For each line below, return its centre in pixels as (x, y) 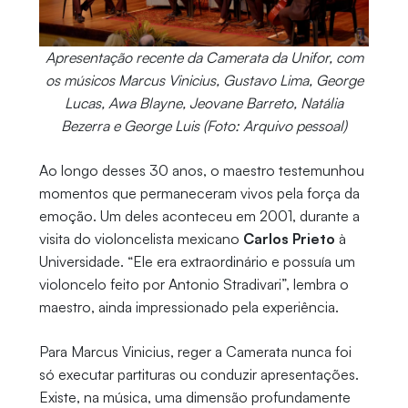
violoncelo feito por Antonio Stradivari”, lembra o (194, 284)
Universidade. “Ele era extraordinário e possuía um (197, 261)
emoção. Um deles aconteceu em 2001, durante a (199, 215)
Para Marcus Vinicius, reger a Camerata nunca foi (195, 351)
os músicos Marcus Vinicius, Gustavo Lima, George (204, 80)
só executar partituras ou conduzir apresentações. (199, 374)
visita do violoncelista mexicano (141, 238)
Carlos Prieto (289, 238)
